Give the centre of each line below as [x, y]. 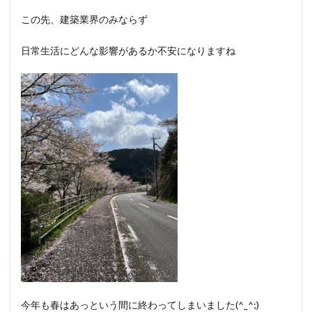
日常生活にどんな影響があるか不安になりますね [128, 50]
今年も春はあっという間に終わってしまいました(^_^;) [140, 305]
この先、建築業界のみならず [84, 19]
